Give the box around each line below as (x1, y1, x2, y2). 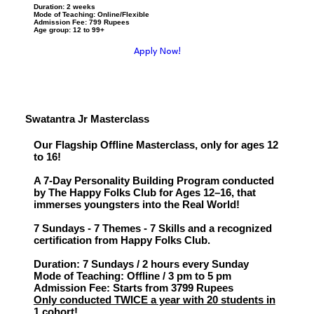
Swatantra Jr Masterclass (25, 113, 149, 125)
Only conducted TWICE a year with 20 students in (33, 294, 275, 306)
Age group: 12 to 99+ (33, 26, 104, 34)
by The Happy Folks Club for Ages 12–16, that (33, 186, 256, 199)
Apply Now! (133, 46, 181, 56)
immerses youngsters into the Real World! (33, 198, 240, 211)
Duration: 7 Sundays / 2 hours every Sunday (33, 258, 249, 271)
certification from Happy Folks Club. (33, 234, 210, 247)
